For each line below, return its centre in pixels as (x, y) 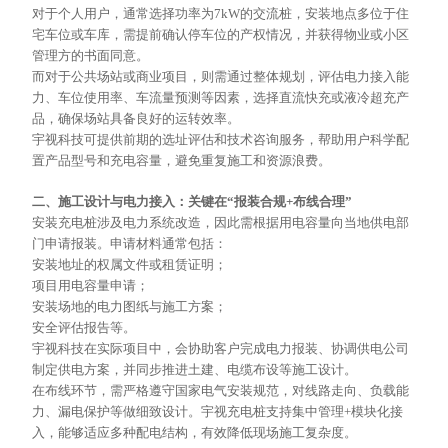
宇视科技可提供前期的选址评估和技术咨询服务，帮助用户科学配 (221, 140)
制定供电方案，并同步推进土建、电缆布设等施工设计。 (195, 370)
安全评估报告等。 (84, 328)
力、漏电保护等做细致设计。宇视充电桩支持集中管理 (188, 412)
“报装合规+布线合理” (290, 202)
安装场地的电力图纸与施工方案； (130, 307)
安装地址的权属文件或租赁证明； (130, 265)
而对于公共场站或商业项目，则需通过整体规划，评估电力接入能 (221, 77)
